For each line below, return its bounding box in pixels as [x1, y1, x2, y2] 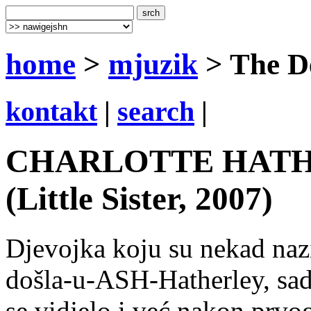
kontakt [6, 95, 97, 127]
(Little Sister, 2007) [6, 180, 273, 217]
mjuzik [108, 47, 198, 81]
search [117, 95, 194, 127]
